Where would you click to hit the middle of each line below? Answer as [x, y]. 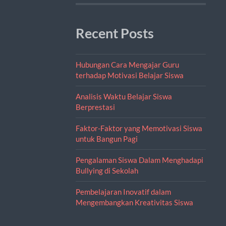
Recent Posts [115, 33]
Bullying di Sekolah [107, 170]
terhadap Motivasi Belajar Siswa [129, 75]
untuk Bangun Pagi [106, 138]
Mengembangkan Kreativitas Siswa [134, 202]
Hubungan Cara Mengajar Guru [127, 64]
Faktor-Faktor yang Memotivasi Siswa [139, 128]
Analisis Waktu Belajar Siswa [124, 96]
